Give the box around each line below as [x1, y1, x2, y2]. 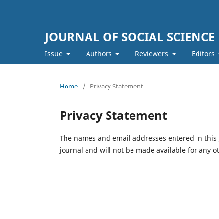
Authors [86, 48, 114, 58]
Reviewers [135, 48, 170, 58]
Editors [191, 48, 217, 58]
